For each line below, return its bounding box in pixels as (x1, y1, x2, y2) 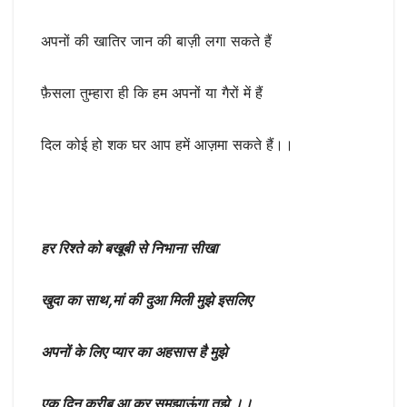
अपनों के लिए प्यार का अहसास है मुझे (41, 342, 227, 362)
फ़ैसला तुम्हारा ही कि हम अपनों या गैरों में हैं (41, 84, 263, 103)
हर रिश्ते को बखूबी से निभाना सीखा (41, 239, 218, 258)
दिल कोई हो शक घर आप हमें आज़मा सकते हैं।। (41, 135, 293, 154)
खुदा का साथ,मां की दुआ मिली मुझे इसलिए (41, 291, 253, 310)
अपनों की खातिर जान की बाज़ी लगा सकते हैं (41, 32, 272, 51)
